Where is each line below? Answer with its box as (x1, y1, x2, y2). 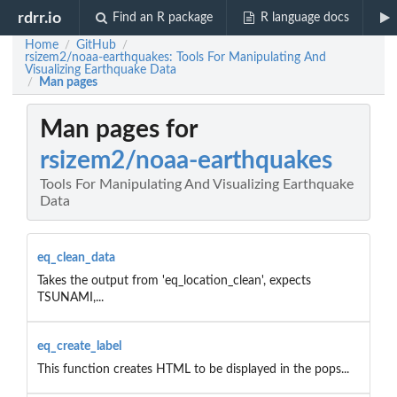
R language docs (260, 12, 349, 24)
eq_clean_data (36, 251, 115, 264)
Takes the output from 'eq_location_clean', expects (36, 274, 311, 287)
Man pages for (40, 117, 198, 143)
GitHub (76, 39, 116, 51)
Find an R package (113, 12, 214, 24)
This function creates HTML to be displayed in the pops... (36, 362, 349, 376)
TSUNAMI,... (36, 291, 104, 304)
